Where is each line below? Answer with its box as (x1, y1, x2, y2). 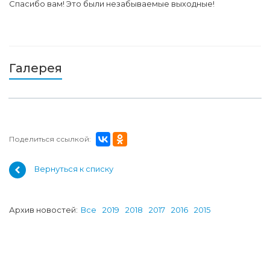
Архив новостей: (9, 204, 78, 215)
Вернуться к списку (34, 164, 113, 174)
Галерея (9, 60, 62, 75)
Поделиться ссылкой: (9, 134, 91, 143)
